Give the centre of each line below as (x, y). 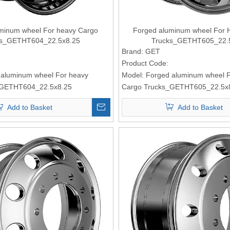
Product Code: (145, 63)
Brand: (132, 51)
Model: (132, 75)
